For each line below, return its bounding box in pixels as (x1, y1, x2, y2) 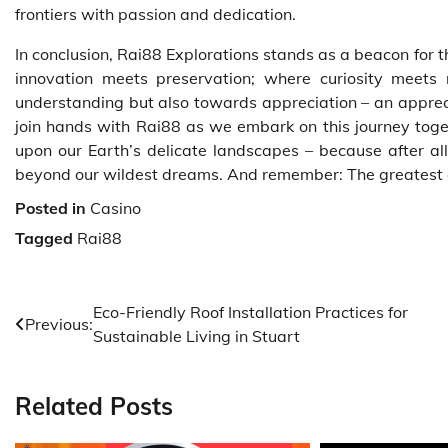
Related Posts (15, 390, 173, 421)
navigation (14, 337, 135, 368)
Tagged (15, 227, 77, 248)
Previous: (25, 313, 93, 334)
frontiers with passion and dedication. (15, 3, 296, 24)
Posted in (15, 197, 90, 218)
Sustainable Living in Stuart (93, 325, 300, 346)
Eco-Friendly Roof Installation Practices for (93, 301, 408, 322)
